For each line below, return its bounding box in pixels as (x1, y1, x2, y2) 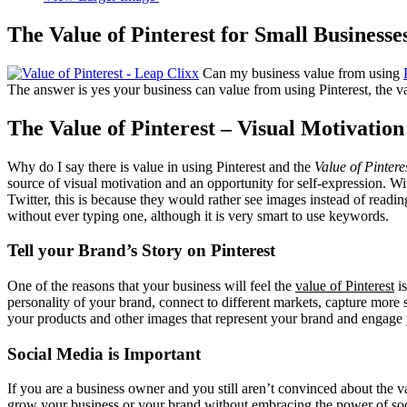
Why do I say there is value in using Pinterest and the (7, 158, 314, 174)
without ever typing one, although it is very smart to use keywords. (7, 207, 389, 223)
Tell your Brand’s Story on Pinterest (7, 241, 275, 261)
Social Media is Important (7, 343, 201, 363)
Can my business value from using (199, 65, 403, 81)
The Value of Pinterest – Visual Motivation (7, 115, 404, 140)
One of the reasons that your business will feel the (7, 277, 295, 293)
